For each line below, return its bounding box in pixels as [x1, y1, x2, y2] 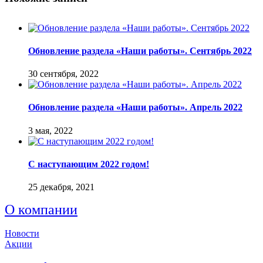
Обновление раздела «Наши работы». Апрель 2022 [28, 102, 242, 113]
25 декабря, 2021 [28, 182, 95, 193]
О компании [5, 202, 77, 218]
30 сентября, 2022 [28, 69, 99, 79]
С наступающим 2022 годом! [28, 159, 149, 169]
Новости [5, 228, 39, 239]
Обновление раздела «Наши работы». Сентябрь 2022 [28, 45, 252, 56]
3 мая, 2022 [28, 125, 73, 136]
